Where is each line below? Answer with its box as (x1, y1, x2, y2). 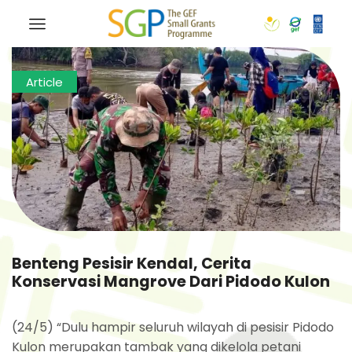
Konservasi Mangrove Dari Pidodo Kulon (12, 271, 330, 293)
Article (25, 73, 63, 90)
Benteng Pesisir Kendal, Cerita (12, 253, 251, 275)
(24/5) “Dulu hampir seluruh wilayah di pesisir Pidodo (12, 318, 334, 337)
